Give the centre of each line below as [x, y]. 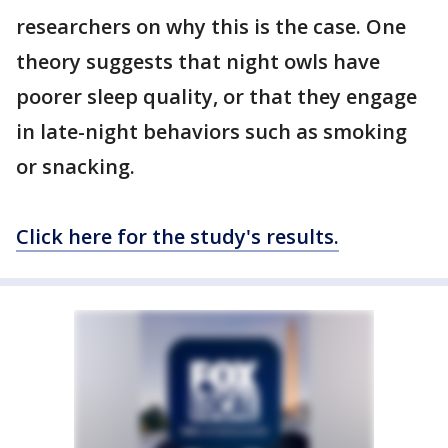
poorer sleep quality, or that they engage [216, 96]
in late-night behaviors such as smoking [211, 131]
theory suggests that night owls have [198, 61]
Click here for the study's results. [177, 236]
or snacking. [75, 166]
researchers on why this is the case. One [211, 26]
